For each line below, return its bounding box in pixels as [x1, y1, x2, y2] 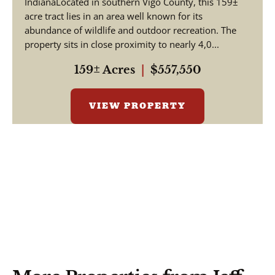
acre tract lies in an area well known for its [25, 10, 203, 22]
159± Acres [74, 63, 135, 77]
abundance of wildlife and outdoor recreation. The [25, 24, 236, 36]
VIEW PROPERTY [89, 99, 186, 112]
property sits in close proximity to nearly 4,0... [25, 38, 219, 50]
